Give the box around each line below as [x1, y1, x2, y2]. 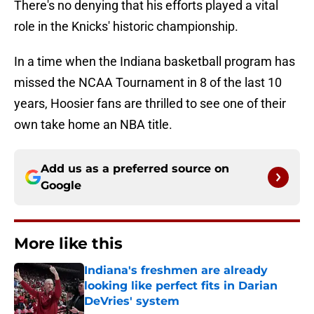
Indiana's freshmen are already [84, 264, 268, 278]
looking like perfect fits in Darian [84, 279, 278, 293]
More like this [14, 234, 123, 254]
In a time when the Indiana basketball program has [14, 54, 295, 69]
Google [41, 179, 81, 193]
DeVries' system [84, 294, 179, 308]
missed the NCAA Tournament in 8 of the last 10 [14, 75, 282, 90]
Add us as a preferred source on [41, 162, 229, 176]
